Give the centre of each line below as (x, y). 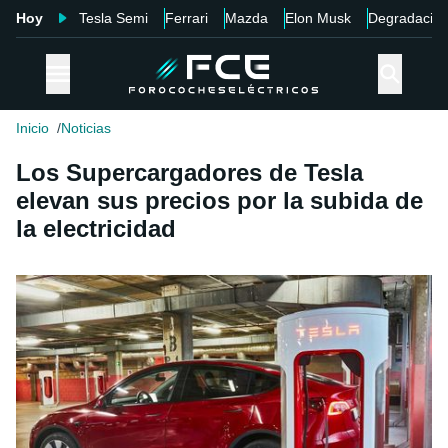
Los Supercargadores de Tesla (189, 173)
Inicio (32, 128)
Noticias (86, 128)
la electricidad (96, 229)
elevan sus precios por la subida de (219, 201)
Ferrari (186, 18)
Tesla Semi (113, 18)
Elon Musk (318, 18)
